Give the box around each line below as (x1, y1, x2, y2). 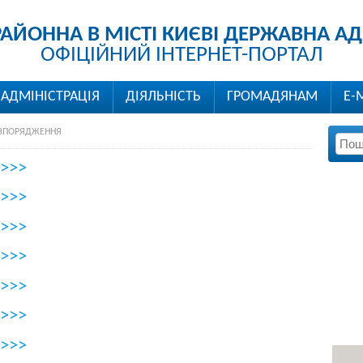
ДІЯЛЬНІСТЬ (125, 89, 201, 105)
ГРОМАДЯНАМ (226, 89, 318, 105)
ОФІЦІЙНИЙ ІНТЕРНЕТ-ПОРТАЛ (40, 45, 323, 66)
